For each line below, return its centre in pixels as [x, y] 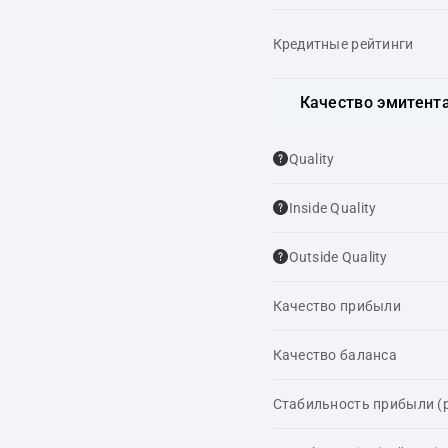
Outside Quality [338, 257]
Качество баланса [334, 355]
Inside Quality [332, 208]
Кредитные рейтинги [343, 44]
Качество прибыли [336, 306]
